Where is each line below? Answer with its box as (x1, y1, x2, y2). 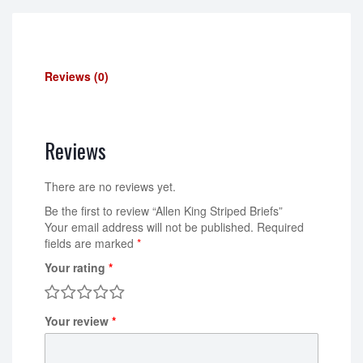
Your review (45, 313, 112, 330)
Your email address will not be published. (45, 219, 254, 236)
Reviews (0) (45, 68, 109, 85)
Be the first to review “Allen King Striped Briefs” (45, 203, 283, 220)
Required (257, 219, 304, 236)
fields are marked (45, 235, 137, 252)
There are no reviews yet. (45, 178, 176, 195)
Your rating (45, 259, 109, 276)
